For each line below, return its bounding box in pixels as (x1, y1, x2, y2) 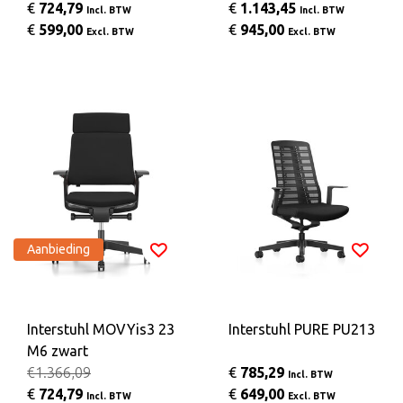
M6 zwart (27, 343, 88, 359)
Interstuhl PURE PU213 (228, 321, 375, 337)
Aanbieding (27, 242, 90, 256)
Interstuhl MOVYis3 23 (27, 321, 175, 337)
